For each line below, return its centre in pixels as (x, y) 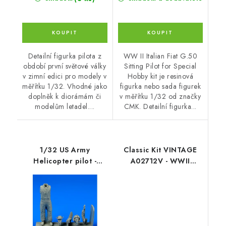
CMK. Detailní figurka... (160, 107)
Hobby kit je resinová (160, 76)
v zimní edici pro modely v (65, 76)
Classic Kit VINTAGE (160, 150)
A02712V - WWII (160, 161)
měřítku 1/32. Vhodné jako (65, 87)
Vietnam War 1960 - (65, 172)
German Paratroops (160, 172)
